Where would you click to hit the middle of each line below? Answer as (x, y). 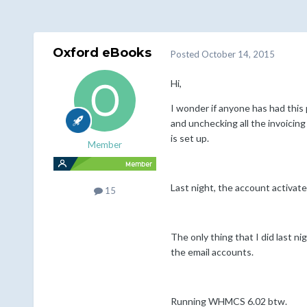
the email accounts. (212, 252)
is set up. (189, 138)
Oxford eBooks (102, 53)
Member (105, 145)
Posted (186, 54)
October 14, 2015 (238, 54)
